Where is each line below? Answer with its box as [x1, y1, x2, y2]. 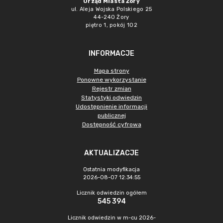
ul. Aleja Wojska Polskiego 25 [71, 6, 152, 12]
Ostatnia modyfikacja [83, 166, 140, 173]
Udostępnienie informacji [76, 103, 147, 110]
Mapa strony [94, 67, 129, 74]
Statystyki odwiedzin [81, 94, 142, 101]
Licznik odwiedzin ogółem [76, 190, 147, 196]
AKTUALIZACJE [84, 149, 139, 157]
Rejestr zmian [92, 85, 131, 92]
